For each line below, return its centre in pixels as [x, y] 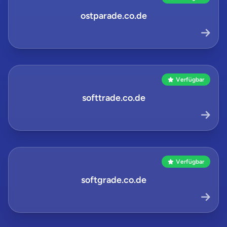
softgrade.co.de [113, 180]
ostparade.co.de [113, 16]
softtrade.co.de [113, 98]
